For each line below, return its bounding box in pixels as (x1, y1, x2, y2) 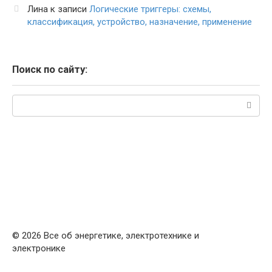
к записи (48, 3, 89, 15)
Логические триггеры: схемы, (89, 3, 211, 15)
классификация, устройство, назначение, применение (27, 16, 252, 27)
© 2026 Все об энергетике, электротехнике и (12, 229, 199, 241)
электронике (12, 242, 66, 254)
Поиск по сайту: (12, 63, 87, 75)
